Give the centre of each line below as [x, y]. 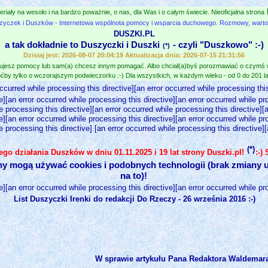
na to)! [134, 176]
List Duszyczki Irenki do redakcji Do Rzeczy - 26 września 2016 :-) [134, 199]
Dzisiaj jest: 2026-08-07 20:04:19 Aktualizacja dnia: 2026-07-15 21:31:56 [134, 55]
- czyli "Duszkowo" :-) [217, 45]
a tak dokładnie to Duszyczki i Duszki [83, 45]
